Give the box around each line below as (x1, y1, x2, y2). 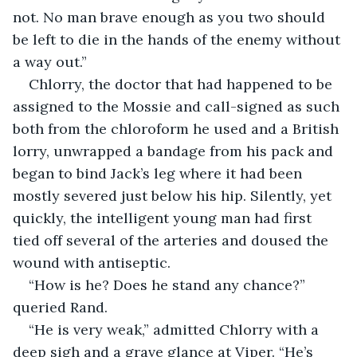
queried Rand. (13, 297, 108, 316)
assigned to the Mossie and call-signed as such (13, 96, 343, 116)
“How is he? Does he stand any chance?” (29, 275, 309, 294)
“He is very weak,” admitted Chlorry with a (29, 320, 323, 339)
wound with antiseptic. (13, 253, 175, 272)
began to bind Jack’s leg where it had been (13, 163, 306, 182)
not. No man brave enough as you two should (13, 7, 329, 26)
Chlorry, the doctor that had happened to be (29, 74, 336, 93)
